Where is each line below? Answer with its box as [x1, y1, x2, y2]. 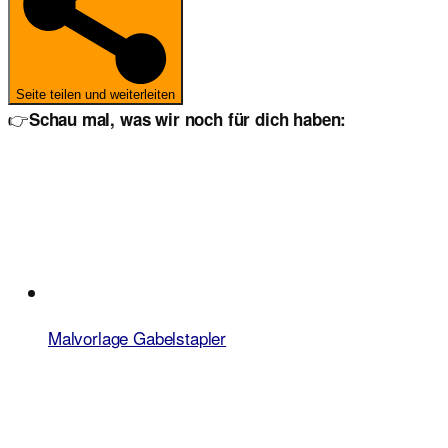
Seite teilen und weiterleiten [16, 86, 175, 102]
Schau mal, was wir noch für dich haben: [28, 106, 347, 131]
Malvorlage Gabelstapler [48, 324, 227, 350]
